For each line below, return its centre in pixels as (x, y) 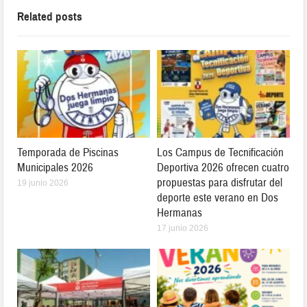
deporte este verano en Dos (218, 197)
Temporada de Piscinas (68, 152)
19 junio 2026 (43, 183)
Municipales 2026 (56, 167)
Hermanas (180, 212)
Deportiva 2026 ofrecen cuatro (223, 167)
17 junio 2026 (183, 228)
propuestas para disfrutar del (220, 182)
